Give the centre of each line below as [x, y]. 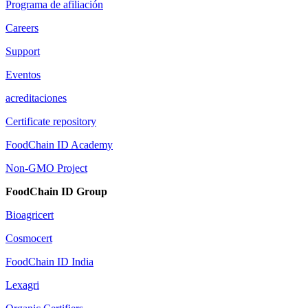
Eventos [23, 75]
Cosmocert [29, 239]
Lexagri [22, 285]
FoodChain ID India [49, 262]
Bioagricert [30, 215]
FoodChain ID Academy [59, 145]
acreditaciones [36, 98]
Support [23, 52]
